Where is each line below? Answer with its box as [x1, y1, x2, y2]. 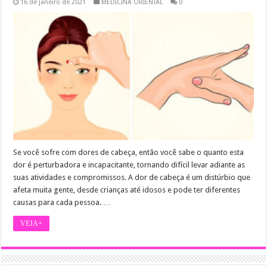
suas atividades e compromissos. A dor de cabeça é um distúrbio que [13, 172, 251, 182]
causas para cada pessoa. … [13, 197, 111, 207]
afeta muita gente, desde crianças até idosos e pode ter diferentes [13, 185, 241, 194]
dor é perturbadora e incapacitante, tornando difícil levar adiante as [13, 160, 246, 169]
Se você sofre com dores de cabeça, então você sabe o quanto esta [13, 147, 244, 157]
